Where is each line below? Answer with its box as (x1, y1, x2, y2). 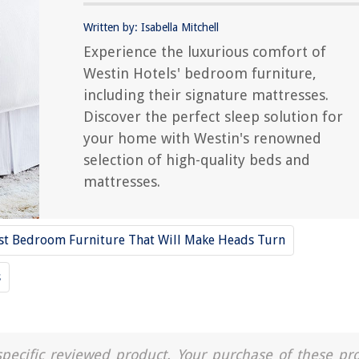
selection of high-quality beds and (83, 151, 310, 169)
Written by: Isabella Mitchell (83, 21, 219, 34)
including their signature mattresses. (83, 87, 329, 104)
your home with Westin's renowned (83, 130, 321, 147)
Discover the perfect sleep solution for (83, 108, 343, 126)
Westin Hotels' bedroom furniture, (83, 65, 317, 83)
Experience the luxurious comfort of (83, 43, 326, 61)
